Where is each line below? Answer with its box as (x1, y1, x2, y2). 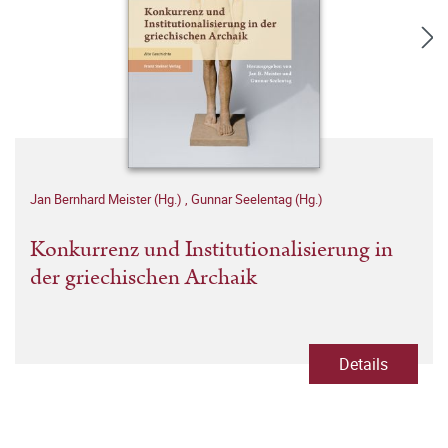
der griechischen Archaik (30, 261, 257, 295)
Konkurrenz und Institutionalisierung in (30, 233, 393, 267)
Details (339, 353, 388, 376)
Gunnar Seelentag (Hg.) (191, 190, 323, 209)
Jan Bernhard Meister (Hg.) (30, 190, 185, 209)
